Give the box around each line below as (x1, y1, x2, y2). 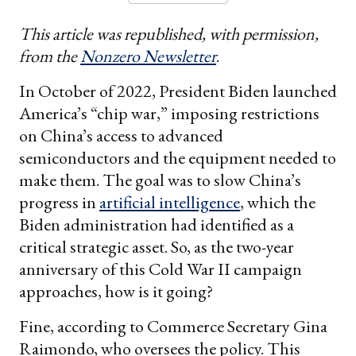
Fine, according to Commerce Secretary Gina (19, 314, 327, 338)
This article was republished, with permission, (19, 21, 319, 45)
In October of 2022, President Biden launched (19, 79, 337, 103)
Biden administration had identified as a (19, 212, 294, 236)
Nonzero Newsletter (80, 44, 216, 68)
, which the (240, 190, 315, 214)
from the (19, 44, 80, 68)
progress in (19, 190, 99, 214)
